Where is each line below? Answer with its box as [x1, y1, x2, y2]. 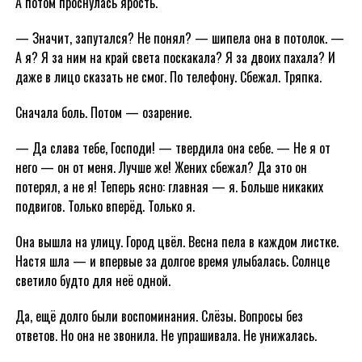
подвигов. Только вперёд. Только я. [15, 196, 195, 216]
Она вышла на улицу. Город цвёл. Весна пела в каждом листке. [15, 232, 339, 251]
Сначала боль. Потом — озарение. [15, 103, 192, 122]
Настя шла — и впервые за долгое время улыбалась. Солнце [15, 251, 330, 271]
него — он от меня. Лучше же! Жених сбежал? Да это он [15, 158, 307, 177]
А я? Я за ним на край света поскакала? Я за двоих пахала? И [15, 48, 335, 67]
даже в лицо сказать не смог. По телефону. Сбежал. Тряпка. [15, 67, 322, 86]
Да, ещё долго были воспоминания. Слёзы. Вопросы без [15, 306, 303, 326]
